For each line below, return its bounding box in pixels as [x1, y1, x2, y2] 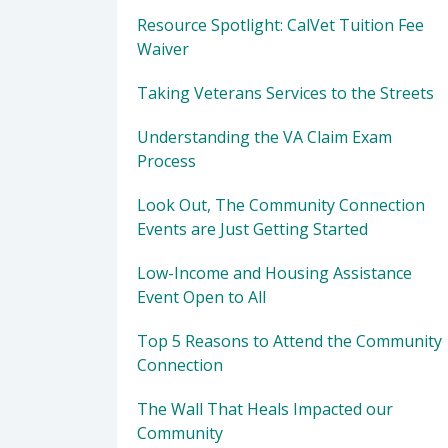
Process [137, 149, 196, 172]
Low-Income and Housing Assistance [137, 261, 412, 284]
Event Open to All [137, 285, 266, 308]
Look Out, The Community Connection [137, 193, 425, 216]
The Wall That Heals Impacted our [137, 397, 393, 420]
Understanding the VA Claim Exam [137, 125, 392, 148]
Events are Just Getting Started [137, 217, 368, 240]
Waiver [137, 37, 189, 60]
